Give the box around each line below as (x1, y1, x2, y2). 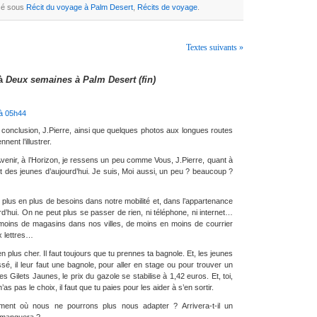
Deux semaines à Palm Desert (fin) (6, 74, 156, 86)
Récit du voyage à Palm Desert (26, 3, 133, 12)
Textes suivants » (186, 42, 243, 53)
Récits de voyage (137, 3, 197, 12)
